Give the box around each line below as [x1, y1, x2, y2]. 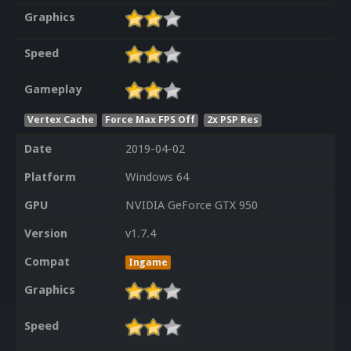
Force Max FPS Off [105, 113, 196, 125]
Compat [24, 255, 70, 270]
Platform [24, 170, 76, 185]
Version [24, 226, 67, 241]
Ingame [128, 256, 168, 269]
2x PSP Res [207, 113, 259, 125]
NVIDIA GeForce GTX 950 [125, 198, 258, 213]
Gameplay [24, 82, 81, 97]
